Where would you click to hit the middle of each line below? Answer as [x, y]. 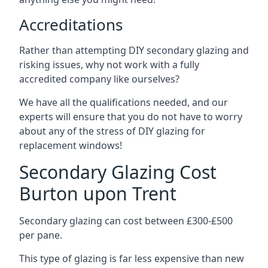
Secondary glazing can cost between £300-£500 [126, 220]
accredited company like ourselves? [99, 79]
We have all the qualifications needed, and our [124, 102]
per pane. [41, 235]
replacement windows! [71, 145]
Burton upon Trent [98, 193]
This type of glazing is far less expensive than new [132, 258]
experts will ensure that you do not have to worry [131, 116]
